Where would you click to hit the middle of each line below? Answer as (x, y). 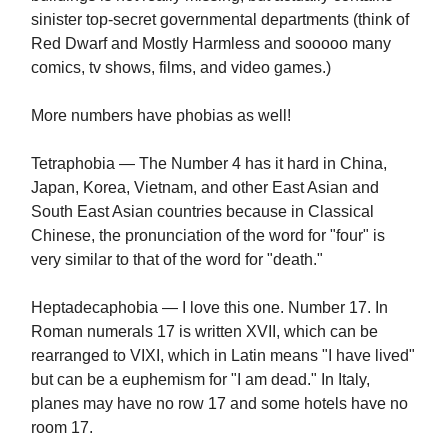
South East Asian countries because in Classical (202, 211)
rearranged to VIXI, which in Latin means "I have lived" (223, 355)
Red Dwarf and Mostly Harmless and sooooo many (211, 43)
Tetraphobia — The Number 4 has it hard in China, (209, 163)
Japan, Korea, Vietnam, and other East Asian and (205, 187)
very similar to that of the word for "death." (177, 259)
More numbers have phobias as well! (161, 115)
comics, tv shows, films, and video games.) (181, 67)
